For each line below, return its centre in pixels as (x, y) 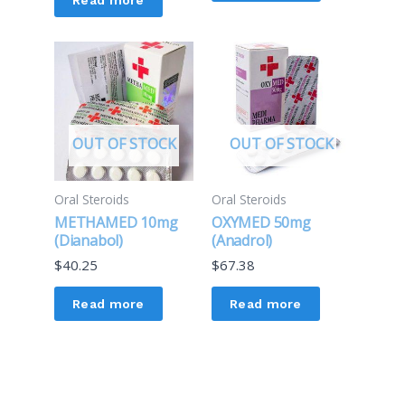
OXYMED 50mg (261, 223)
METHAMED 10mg (116, 223)
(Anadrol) (242, 241)
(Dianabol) (89, 241)
